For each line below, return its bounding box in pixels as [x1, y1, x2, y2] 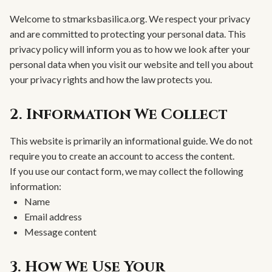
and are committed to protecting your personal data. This [10, 27, 246, 39]
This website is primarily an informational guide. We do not [10, 134, 253, 146]
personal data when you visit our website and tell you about [10, 58, 253, 70]
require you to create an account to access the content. [10, 149, 234, 161]
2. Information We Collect [10, 104, 228, 124]
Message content [24, 225, 97, 237]
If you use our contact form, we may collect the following [10, 165, 243, 177]
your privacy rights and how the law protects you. [10, 73, 212, 85]
